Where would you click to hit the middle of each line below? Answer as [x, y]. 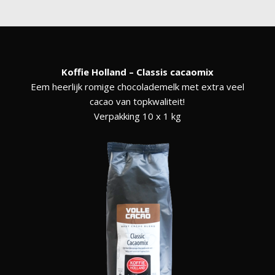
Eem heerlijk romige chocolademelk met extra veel [137, 87]
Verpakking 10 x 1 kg [137, 116]
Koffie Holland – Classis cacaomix [137, 72]
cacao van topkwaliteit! [137, 102]
